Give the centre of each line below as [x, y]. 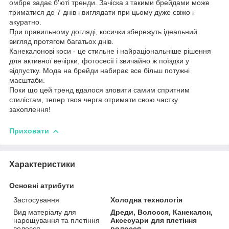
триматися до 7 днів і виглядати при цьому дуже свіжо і [101, 12]
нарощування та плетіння [56, 220]
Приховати [29, 131]
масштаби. [27, 80]
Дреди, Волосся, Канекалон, [162, 212]
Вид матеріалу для [45, 212]
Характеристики [42, 164]
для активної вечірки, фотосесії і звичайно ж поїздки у [99, 61]
